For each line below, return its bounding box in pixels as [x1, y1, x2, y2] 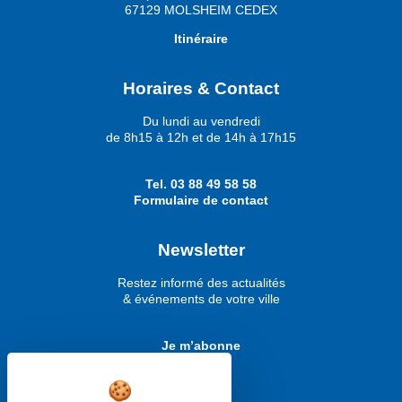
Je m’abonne [162, 337, 240, 353]
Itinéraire [174, 31, 228, 47]
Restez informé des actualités [117, 275, 285, 290]
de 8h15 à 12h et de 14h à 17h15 [106, 129, 296, 144]
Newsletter [157, 240, 245, 259]
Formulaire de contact [134, 193, 268, 208]
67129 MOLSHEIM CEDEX [125, 2, 277, 17]
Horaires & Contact [123, 78, 279, 98]
